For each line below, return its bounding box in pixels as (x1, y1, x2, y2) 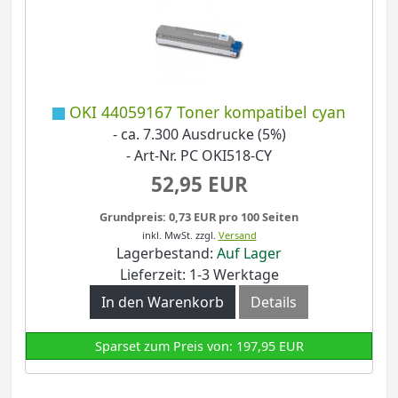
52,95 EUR (150, 171, 248, 199)
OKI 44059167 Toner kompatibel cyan (69, 100, 346, 123)
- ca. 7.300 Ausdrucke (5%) (112, 123, 286, 144)
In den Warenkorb (101, 292, 224, 313)
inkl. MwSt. (141, 228, 193, 243)
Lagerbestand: (116, 243, 217, 264)
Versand (218, 228, 257, 243)
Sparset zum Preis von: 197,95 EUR (94, 338, 304, 355)
